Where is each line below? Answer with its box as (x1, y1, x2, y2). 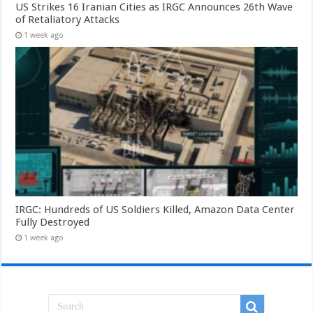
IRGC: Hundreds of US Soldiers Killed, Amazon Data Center (15, 203, 296, 217)
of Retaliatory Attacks (15, 13, 120, 26)
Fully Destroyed (15, 216, 90, 229)
